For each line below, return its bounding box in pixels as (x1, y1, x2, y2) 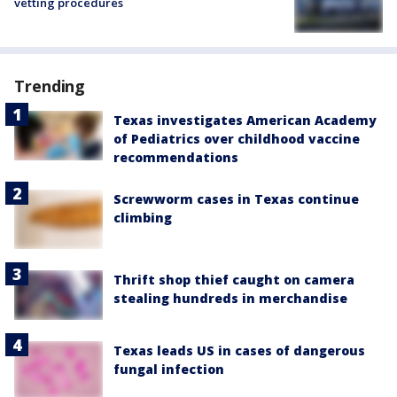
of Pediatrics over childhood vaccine (113, 129, 360, 147)
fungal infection (113, 360, 224, 378)
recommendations (113, 148, 238, 166)
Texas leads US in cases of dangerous (113, 341, 365, 359)
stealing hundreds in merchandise (113, 289, 347, 307)
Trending (14, 74, 86, 97)
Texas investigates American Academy (113, 111, 377, 128)
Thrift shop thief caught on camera (113, 270, 354, 288)
